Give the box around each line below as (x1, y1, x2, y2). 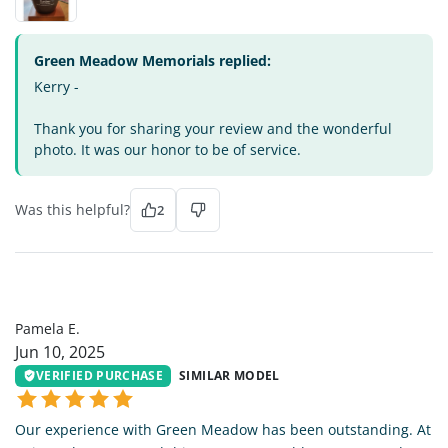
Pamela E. (15, 318, 80, 338)
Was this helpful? (15, 199, 130, 219)
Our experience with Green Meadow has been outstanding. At (15, 420, 431, 440)
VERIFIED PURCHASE (36, 366, 164, 384)
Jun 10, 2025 (15, 340, 105, 363)
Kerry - (34, 76, 79, 96)
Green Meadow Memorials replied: (34, 50, 271, 70)
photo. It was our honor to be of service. (34, 139, 301, 159)
